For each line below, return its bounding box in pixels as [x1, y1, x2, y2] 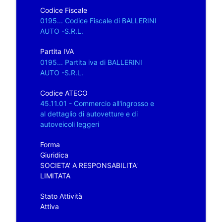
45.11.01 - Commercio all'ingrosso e [40, 99, 154, 108]
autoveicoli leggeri [40, 119, 99, 128]
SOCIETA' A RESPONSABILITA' [40, 161, 138, 169]
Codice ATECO [40, 88, 88, 97]
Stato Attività [40, 191, 82, 200]
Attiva [40, 202, 59, 211]
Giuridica [40, 150, 68, 159]
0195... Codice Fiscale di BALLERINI [40, 16, 157, 25]
